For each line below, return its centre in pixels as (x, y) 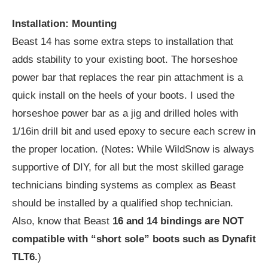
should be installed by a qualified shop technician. (123, 203)
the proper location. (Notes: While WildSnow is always (133, 149)
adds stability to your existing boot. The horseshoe (125, 59)
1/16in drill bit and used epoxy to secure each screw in (134, 131)
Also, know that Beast (62, 221)
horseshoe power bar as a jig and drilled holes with (125, 113)
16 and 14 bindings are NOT (178, 221)
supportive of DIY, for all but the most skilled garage (128, 167)
